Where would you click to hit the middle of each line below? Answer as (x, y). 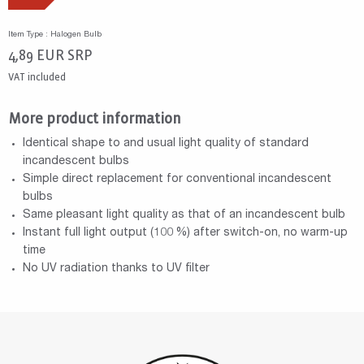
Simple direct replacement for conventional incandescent (177, 179)
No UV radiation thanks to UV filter (116, 269)
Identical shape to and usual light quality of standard (165, 143)
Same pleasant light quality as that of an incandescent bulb (184, 215)
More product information (95, 119)
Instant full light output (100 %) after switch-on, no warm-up (185, 233)
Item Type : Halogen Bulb (55, 35)
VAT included (37, 77)
